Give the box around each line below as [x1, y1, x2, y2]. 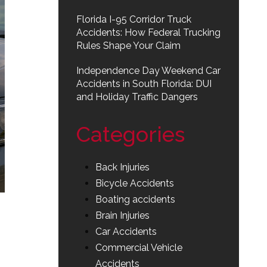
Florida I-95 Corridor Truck [76, 14, 191, 25]
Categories [76, 122, 185, 147]
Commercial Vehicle [95, 242, 182, 253]
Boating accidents [95, 194, 175, 205]
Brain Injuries [95, 210, 150, 221]
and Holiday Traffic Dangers [76, 91, 198, 103]
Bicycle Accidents [95, 178, 174, 189]
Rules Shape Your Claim [76, 40, 181, 51]
